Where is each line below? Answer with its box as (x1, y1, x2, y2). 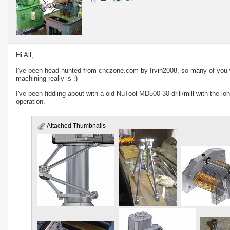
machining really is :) (16, 74, 78, 82)
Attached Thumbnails (45, 122, 106, 129)
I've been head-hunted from (16, 66, 99, 74)
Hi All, (16, 51, 33, 59)
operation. (16, 97, 45, 105)
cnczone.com (99, 66, 139, 74)
